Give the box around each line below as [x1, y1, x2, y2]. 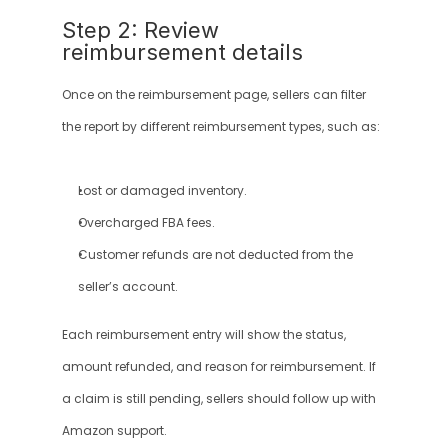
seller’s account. [77, 279, 178, 295]
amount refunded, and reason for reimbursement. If [61, 359, 376, 375]
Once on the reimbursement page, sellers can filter [61, 87, 366, 103]
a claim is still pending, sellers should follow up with [61, 391, 376, 407]
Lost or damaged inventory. [77, 183, 247, 199]
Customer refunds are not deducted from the [77, 247, 353, 263]
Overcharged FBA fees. [77, 215, 215, 231]
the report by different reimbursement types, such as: [61, 119, 380, 135]
